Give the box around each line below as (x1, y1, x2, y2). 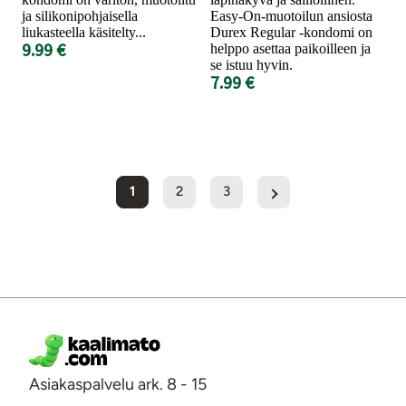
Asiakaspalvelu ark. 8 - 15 (29, 373, 207, 394)
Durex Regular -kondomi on (210, 24, 372, 40)
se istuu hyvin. (210, 56, 293, 72)
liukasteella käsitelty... (22, 24, 146, 40)
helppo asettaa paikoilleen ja (210, 40, 371, 56)
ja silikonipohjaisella (22, 7, 138, 24)
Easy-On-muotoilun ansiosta (210, 7, 372, 24)
